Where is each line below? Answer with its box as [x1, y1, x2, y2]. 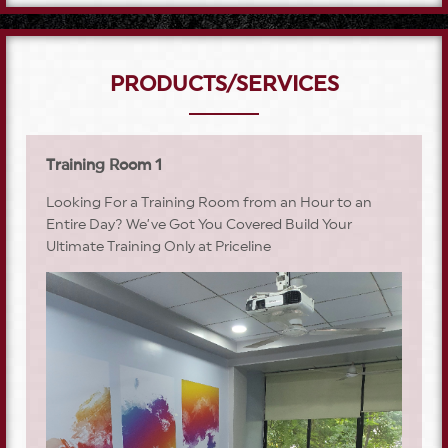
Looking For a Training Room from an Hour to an [46, 196, 372, 211]
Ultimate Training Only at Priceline [46, 240, 271, 255]
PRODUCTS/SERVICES [109, 73, 339, 95]
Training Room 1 [46, 158, 162, 174]
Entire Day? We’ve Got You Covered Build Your [46, 218, 352, 233]
